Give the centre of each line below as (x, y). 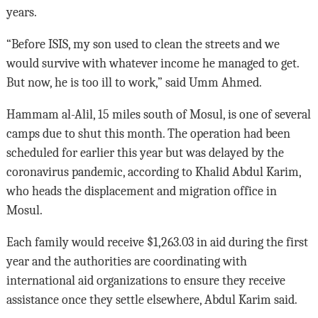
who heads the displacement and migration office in (141, 191)
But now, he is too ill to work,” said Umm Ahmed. (134, 83)
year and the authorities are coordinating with (126, 262)
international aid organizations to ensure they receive (146, 281)
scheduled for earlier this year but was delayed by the (145, 153)
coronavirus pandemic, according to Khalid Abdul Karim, (153, 172)
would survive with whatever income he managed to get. (152, 64)
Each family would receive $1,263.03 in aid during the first (157, 242)
